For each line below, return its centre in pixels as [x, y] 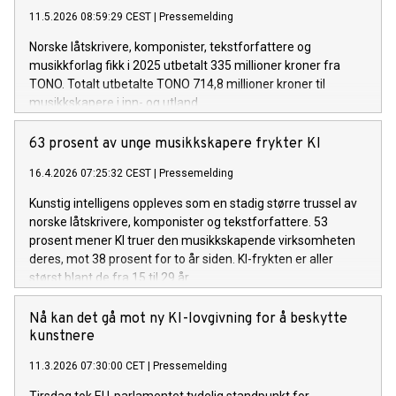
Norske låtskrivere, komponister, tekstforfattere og [170, 46]
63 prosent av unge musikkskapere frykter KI [175, 144]
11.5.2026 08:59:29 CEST [90, 16]
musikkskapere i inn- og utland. [115, 102]
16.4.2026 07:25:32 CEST [90, 173]
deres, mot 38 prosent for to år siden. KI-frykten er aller [181, 259]
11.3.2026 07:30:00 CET [87, 366]
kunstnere [62, 336]
